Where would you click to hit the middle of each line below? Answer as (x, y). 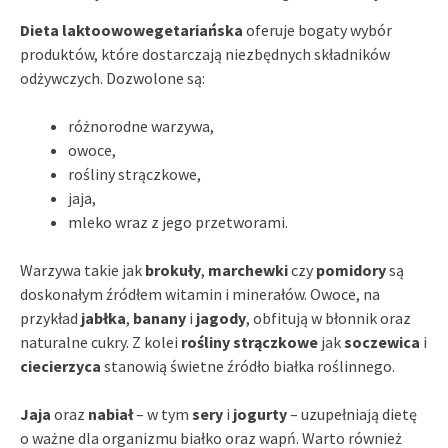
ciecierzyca (60, 365)
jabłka (103, 317)
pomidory (351, 269)
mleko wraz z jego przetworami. (178, 221)
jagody (221, 317)
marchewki (248, 269)
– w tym (162, 413)
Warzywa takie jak (82, 269)
